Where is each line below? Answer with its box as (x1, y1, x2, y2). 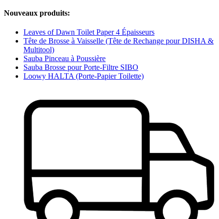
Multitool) (23, 45, 54, 54)
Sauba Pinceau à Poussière (23, 54, 106, 63)
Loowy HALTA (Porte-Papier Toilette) (23, 71, 144, 80)
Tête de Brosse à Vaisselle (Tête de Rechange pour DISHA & (23, 36, 214, 45)
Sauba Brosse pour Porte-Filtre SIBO (23, 63, 138, 71)
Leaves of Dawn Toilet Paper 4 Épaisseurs (23, 27, 154, 36)
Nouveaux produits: (4, 8, 70, 17)
